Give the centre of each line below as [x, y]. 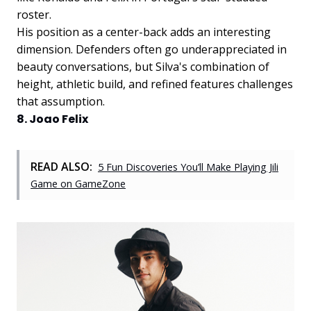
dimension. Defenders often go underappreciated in [152, 49]
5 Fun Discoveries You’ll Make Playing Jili [188, 167]
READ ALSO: [61, 166]
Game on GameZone [78, 183]
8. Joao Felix [52, 119]
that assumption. [61, 101]
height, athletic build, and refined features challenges [155, 84]
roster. [34, 14]
